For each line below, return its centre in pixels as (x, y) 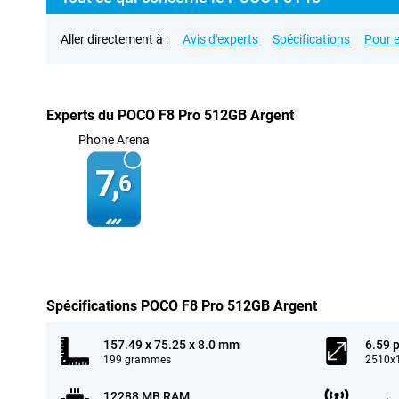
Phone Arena (114, 140)
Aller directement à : (114, 39)
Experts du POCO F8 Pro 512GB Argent (170, 115)
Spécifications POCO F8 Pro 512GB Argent (182, 306)
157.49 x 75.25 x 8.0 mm (171, 345)
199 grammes (137, 360)
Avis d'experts (220, 39)
